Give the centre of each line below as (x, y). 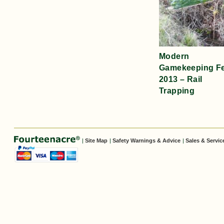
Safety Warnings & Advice (146, 140)
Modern (174, 56)
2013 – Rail (181, 79)
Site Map (96, 140)
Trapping (177, 90)
